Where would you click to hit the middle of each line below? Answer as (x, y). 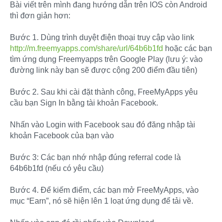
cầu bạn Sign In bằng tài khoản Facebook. (84, 103)
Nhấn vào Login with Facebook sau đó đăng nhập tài (103, 124)
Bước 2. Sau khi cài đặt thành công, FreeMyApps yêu (104, 92)
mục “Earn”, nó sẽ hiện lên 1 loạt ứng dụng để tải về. (102, 201)
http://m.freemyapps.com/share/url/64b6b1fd (86, 48)
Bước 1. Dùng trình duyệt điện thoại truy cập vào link (102, 37)
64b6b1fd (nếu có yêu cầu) (57, 168)
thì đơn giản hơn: (40, 15)
